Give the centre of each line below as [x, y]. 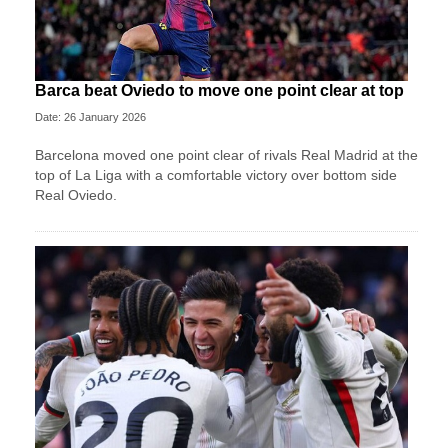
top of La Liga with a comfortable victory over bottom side [216, 174]
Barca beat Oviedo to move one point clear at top [219, 90]
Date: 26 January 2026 [90, 116]
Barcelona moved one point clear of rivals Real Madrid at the [226, 154]
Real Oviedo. [76, 194]
